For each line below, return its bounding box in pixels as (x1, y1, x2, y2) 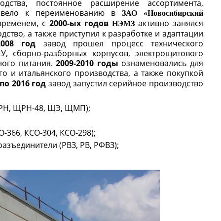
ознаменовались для (118, 58, 204, 69)
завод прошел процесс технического (36, 38, 203, 49)
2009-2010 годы (56, 58, 118, 69)
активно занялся (135, 18, 203, 29)
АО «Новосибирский (126, 9, 203, 17)
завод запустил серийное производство (46, 78, 204, 89)
